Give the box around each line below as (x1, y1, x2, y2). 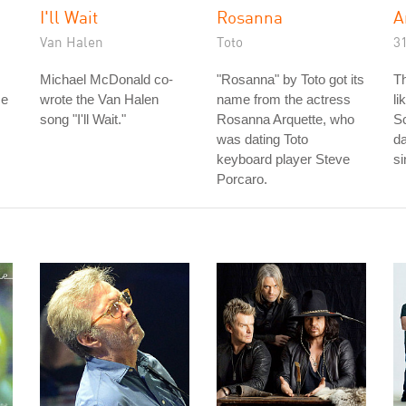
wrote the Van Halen (40, 92, 159, 107)
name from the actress (217, 92, 351, 107)
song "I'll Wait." (40, 111, 126, 127)
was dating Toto (217, 131, 308, 147)
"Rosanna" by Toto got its (217, 72, 364, 87)
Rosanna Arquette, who (217, 111, 354, 127)
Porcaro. (217, 171, 267, 187)
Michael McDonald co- (40, 72, 173, 87)
